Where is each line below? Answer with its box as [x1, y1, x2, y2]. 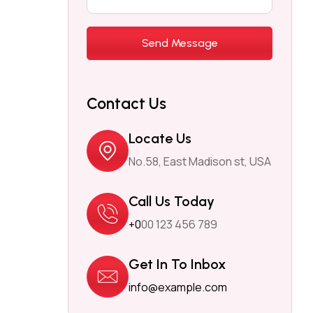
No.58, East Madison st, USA [129, 154, 272, 170]
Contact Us [87, 94, 167, 114]
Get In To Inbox [129, 256, 226, 273]
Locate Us [129, 130, 192, 147]
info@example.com [129, 279, 228, 296]
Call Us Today [129, 193, 215, 210]
